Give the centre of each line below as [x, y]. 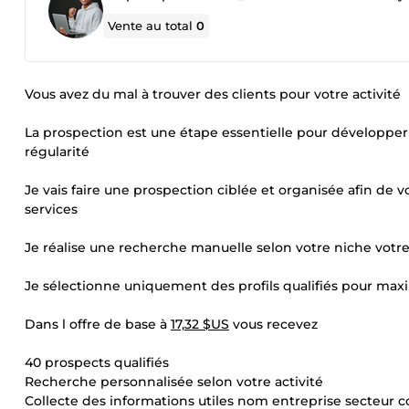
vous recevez [273, 324]
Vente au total [152, 26]
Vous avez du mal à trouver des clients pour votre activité [213, 94]
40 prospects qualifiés [97, 362]
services [51, 209]
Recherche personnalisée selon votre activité [174, 382]
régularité [57, 152]
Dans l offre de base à [98, 324]
